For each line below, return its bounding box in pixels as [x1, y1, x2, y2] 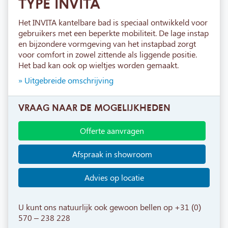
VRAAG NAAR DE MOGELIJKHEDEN [18, 101, 170, 114]
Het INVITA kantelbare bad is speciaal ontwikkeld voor [18, 17, 208, 28]
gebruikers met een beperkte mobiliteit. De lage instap [18, 27, 209, 39]
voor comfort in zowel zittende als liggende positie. [18, 49, 197, 60]
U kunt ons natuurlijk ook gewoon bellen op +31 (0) [18, 202, 201, 213]
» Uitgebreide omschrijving [18, 75, 113, 86]
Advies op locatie [84, 172, 144, 183]
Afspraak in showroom [72, 149, 152, 160]
